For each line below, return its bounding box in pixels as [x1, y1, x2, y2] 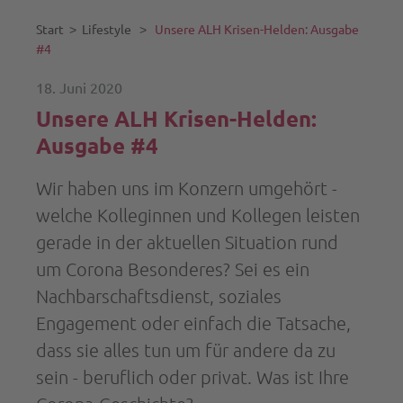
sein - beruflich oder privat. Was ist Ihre [36, 366, 349, 389]
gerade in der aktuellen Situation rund [36, 231, 338, 254]
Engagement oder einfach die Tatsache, [36, 312, 351, 335]
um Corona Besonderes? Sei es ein [36, 258, 309, 281]
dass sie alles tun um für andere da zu [36, 339, 336, 362]
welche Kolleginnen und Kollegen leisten [36, 204, 360, 227]
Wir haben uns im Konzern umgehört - [36, 177, 337, 200]
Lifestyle [82, 22, 131, 38]
